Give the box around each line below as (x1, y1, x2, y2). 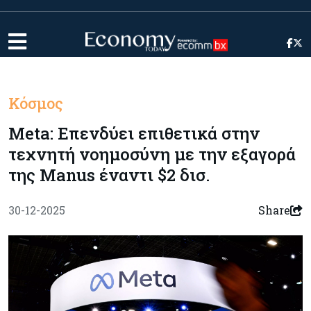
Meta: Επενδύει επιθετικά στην (8, 122, 260, 144)
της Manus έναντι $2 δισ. (8, 164, 210, 186)
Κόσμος (8, 93, 63, 113)
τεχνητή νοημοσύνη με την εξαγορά (8, 143, 296, 165)
